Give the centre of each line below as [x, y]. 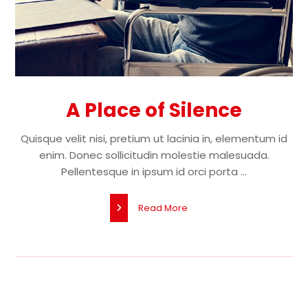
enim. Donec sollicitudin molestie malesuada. [154, 155]
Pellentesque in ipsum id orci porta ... [154, 171]
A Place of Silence [154, 110]
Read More [163, 208]
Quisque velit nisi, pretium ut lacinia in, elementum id [154, 138]
